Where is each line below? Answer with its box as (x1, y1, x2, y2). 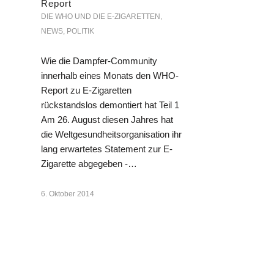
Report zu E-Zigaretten (41, 84, 131, 95)
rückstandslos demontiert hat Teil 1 (41, 99, 179, 110)
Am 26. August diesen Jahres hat (41, 114, 173, 125)
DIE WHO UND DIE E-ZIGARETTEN (41, 12, 160, 21)
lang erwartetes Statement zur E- (41, 143, 172, 154)
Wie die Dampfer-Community (41, 55, 157, 66)
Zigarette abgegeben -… (41, 158, 137, 169)
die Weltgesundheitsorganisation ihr (41, 128, 182, 139)
